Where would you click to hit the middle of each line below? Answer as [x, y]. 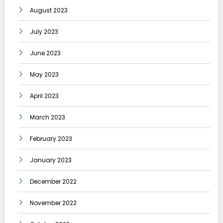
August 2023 [49, 10]
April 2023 [44, 96]
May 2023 [44, 74]
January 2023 [51, 160]
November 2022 [53, 203]
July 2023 [44, 31]
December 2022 [53, 181]
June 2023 [45, 53]
